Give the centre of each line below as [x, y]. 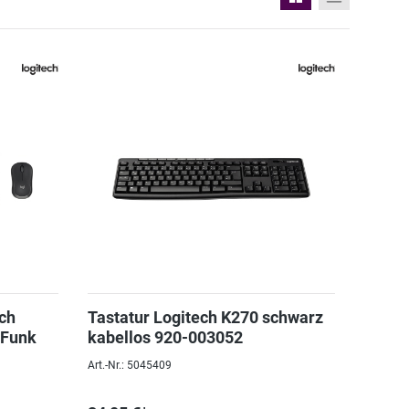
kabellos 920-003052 [165, 337]
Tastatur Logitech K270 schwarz [205, 317]
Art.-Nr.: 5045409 [129, 365]
